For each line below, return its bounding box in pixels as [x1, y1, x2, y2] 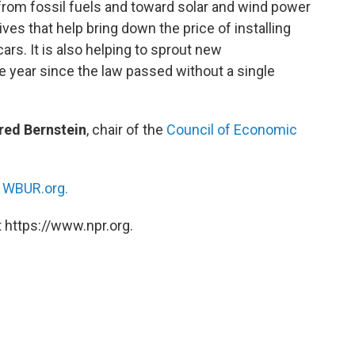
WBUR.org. [2, 180, 68, 197]
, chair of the [86, 121, 166, 139]
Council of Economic [166, 121, 297, 139]
